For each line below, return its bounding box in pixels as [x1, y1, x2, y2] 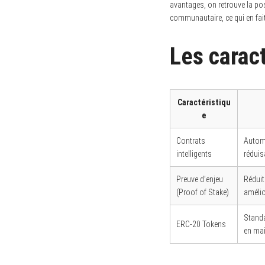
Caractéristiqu [177, 97, 231, 107]
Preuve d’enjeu [176, 174, 223, 184]
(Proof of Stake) [176, 187, 229, 197]
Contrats [176, 135, 205, 146]
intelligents [176, 148, 212, 159]
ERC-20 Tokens [176, 219, 226, 229]
